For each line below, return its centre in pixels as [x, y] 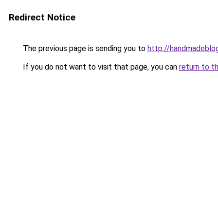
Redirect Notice [42, 17]
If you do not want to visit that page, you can [100, 67]
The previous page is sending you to [84, 48]
